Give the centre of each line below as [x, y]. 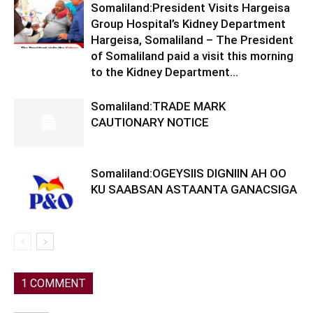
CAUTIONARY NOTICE [153, 122]
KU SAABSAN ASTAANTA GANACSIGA [194, 189]
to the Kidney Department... [165, 72]
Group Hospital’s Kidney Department [188, 24]
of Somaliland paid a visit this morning [192, 56]
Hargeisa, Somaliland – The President [192, 40]
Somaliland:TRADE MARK [158, 106]
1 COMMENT [53, 283]
